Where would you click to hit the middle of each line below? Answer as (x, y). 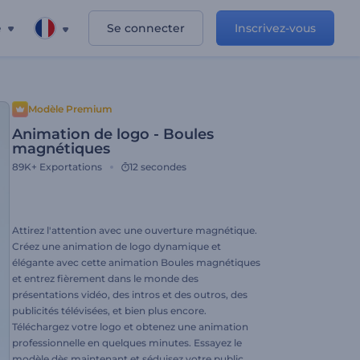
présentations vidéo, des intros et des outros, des (130, 295)
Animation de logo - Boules (113, 134)
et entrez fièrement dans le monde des (105, 278)
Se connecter (146, 28)
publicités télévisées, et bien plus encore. (109, 311)
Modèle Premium (70, 109)
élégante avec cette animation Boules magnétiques (136, 262)
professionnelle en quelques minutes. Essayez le (127, 343)
